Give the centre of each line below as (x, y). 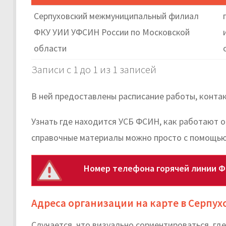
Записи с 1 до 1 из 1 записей (94, 69)
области (50, 48)
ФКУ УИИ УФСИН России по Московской (112, 32)
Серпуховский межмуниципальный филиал (116, 16)
